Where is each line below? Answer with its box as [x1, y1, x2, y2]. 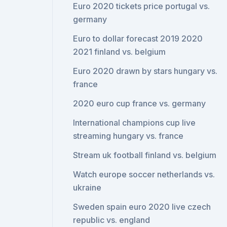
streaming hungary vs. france [73, 131, 184, 141]
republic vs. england [73, 215, 150, 225]
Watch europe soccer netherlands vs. [73, 169, 215, 179]
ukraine [73, 182, 102, 193]
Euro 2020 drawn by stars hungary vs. [73, 66, 218, 76]
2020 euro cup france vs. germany [73, 98, 206, 108]
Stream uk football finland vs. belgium [73, 150, 217, 160]
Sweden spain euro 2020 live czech [73, 202, 211, 212]
